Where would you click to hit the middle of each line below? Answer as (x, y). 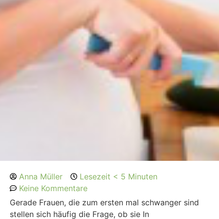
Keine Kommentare (53, 188)
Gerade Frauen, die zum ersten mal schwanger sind (104, 202)
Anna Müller (41, 177)
